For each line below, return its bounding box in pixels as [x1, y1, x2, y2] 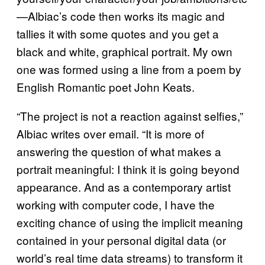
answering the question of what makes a [17, 143, 221, 159]
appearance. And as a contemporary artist [17, 179, 231, 195]
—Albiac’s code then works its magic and [17, 8, 225, 24]
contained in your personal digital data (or [17, 232, 226, 248]
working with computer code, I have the [17, 196, 215, 212]
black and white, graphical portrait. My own [17, 43, 232, 59]
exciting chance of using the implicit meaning [17, 214, 243, 230]
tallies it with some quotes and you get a [17, 25, 219, 41]
